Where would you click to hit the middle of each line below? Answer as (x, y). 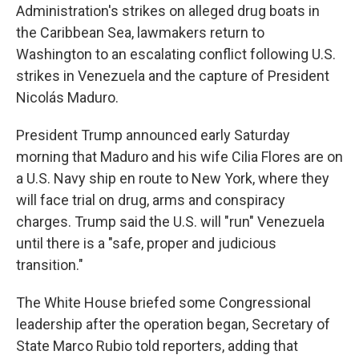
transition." (50, 265)
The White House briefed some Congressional (163, 303)
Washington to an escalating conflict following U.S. (176, 54)
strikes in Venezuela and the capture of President (173, 76)
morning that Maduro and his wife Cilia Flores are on (179, 157)
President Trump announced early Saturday (153, 135)
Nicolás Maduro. (67, 97)
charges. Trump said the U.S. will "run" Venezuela (170, 222)
